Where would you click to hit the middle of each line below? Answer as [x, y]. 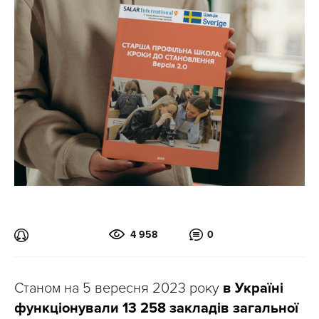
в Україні [253, 288]
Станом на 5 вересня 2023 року [119, 288]
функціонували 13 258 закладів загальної [156, 308]
